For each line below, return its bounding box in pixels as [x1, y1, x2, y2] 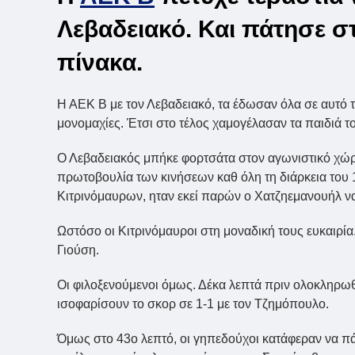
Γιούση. [57, 243, 99, 258]
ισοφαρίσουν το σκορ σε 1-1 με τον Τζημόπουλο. [57, 297, 329, 311]
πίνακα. [57, 49, 143, 76]
